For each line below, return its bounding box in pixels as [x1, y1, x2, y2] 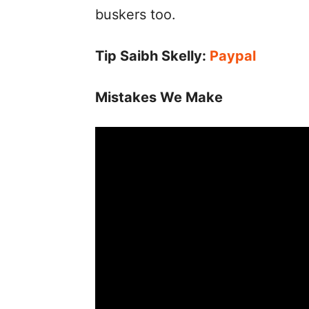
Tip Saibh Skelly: [95, 48, 206, 65]
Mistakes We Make [95, 89, 223, 106]
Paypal [206, 48, 256, 65]
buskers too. [95, 6, 176, 23]
